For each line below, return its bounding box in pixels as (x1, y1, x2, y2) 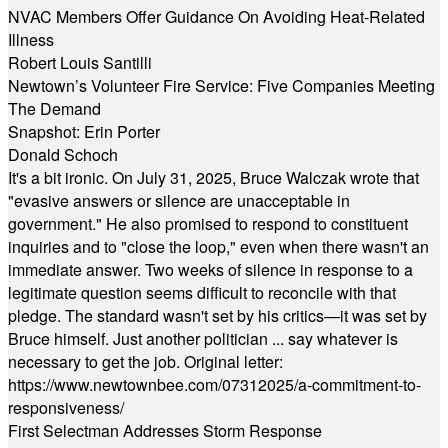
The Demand (8, 97, 101, 120)
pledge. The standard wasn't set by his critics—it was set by (8, 304, 427, 327)
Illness (8, 28, 54, 51)
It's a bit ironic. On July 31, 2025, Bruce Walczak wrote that (8, 166, 419, 189)
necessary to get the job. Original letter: (8, 350, 283, 373)
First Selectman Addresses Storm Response (8, 419, 322, 442)
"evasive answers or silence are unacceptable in (8, 189, 350, 212)
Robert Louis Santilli (8, 51, 152, 74)
